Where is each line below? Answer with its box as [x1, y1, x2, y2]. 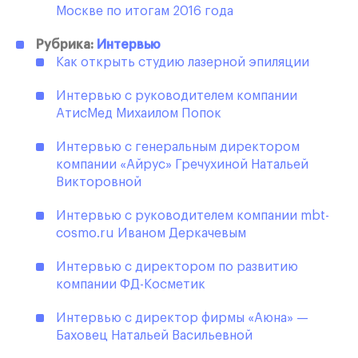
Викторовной [56, 176, 141, 189]
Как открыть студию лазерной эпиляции [56, 56, 309, 70]
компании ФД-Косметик [56, 278, 205, 292]
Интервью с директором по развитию [56, 261, 298, 274]
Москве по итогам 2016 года [56, 5, 233, 18]
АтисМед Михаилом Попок [56, 107, 221, 121]
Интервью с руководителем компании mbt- [56, 209, 329, 223]
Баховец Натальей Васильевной [56, 329, 253, 343]
